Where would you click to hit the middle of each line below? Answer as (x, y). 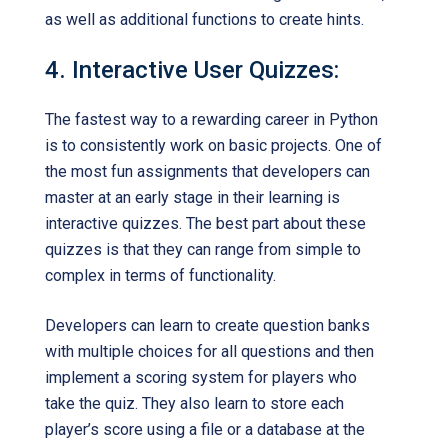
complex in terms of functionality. (160, 275)
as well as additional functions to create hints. (204, 19)
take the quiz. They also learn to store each (194, 403)
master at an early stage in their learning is (192, 197)
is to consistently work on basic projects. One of (213, 145)
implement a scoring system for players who (201, 377)
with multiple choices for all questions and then (209, 351)
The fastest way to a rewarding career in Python (211, 119)
